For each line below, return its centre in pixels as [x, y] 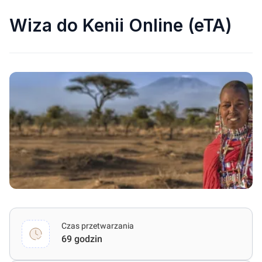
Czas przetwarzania [98, 226]
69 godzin [82, 239]
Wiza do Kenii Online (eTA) [121, 25]
